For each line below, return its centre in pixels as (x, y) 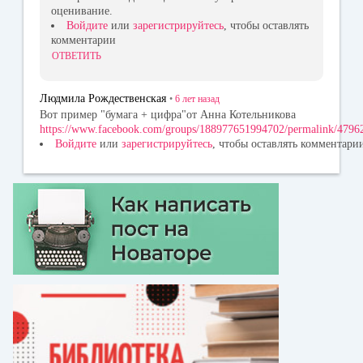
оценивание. (82, 11)
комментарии (83, 40)
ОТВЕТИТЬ (77, 56)
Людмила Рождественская (103, 98)
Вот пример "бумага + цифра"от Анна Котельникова (168, 115)
